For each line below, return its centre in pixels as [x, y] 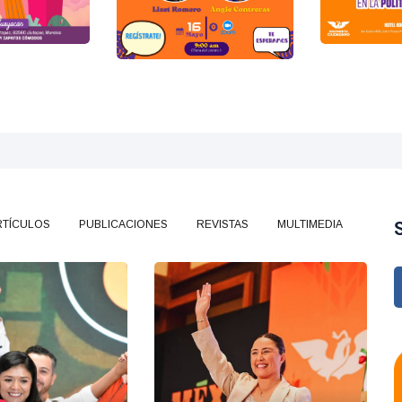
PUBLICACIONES [123, 224]
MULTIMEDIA [310, 224]
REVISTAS [223, 224]
